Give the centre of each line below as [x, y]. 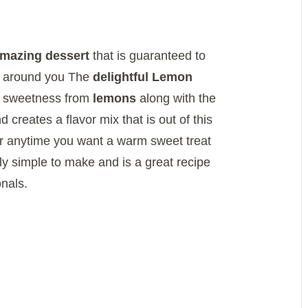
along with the [176, 98]
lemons [114, 98]
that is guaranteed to [147, 55]
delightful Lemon [143, 77]
